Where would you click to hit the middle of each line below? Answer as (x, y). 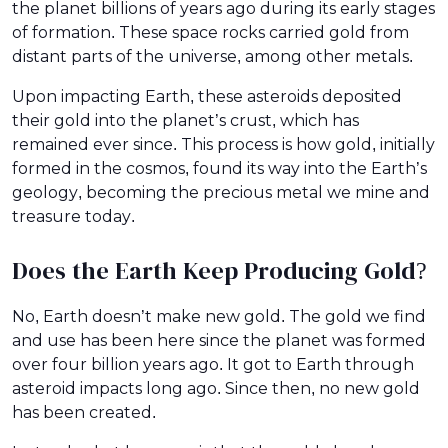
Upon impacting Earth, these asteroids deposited (207, 96)
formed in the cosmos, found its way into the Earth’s (219, 168)
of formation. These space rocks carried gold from (210, 32)
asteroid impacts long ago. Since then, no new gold (216, 388)
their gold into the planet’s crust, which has (185, 120)
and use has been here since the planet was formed (219, 340)
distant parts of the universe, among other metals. (212, 56)
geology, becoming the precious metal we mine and (221, 192)
